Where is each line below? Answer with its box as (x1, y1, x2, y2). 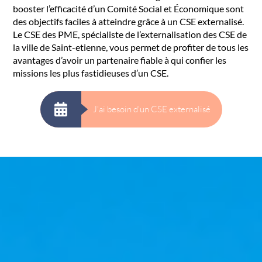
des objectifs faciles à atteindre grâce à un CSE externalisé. (13, 16, 244, 27)
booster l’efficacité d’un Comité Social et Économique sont (13, 3, 244, 14)
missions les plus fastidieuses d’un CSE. (13, 67, 169, 78)
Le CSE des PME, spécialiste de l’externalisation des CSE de (13, 29, 247, 40)
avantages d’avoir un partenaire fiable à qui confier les (13, 54, 227, 65)
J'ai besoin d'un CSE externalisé (92, 104, 211, 115)
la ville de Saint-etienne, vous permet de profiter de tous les (13, 42, 249, 53)
